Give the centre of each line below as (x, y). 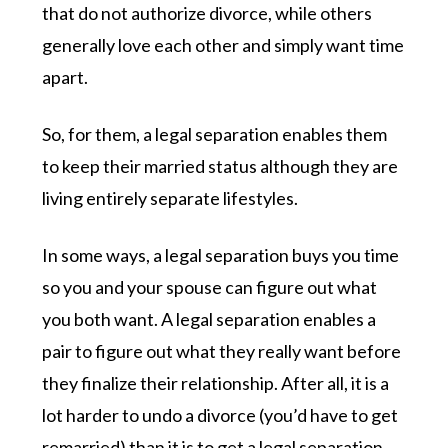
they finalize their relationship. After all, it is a (216, 382)
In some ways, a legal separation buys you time (221, 254)
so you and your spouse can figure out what (210, 286)
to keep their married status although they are (220, 165)
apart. (65, 76)
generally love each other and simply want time (223, 44)
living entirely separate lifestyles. (172, 197)
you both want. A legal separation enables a (209, 318)
